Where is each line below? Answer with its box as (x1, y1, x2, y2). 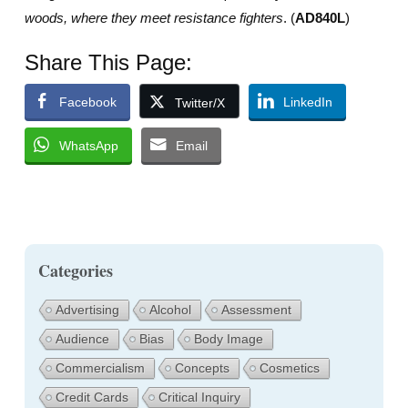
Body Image (193, 331, 263, 346)
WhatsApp (58, 138, 118, 153)
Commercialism (55, 361, 145, 375)
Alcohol (148, 302, 191, 317)
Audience (55, 331, 109, 346)
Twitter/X (174, 96, 225, 110)
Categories (37, 259, 113, 282)
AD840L (294, 9, 345, 25)
